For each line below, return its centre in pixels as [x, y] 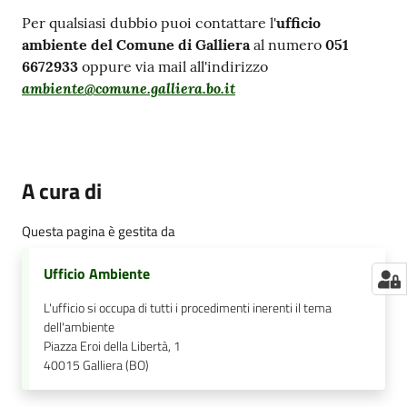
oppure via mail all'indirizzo [173, 67]
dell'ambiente [79, 328]
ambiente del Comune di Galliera [138, 45]
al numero [289, 45]
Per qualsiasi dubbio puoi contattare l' [149, 23]
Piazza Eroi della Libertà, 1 [112, 347]
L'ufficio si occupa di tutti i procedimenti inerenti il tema [188, 308]
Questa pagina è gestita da [99, 232]
